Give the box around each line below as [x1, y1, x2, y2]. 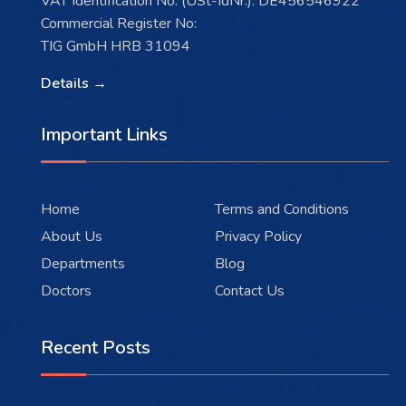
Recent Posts [41, 334, 150, 360]
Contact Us [215, 280, 285, 301]
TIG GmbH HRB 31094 [41, 35, 190, 56]
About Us [41, 226, 102, 246]
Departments [41, 253, 125, 274]
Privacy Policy [215, 226, 302, 246]
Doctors [41, 280, 92, 301]
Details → [41, 72, 107, 93]
